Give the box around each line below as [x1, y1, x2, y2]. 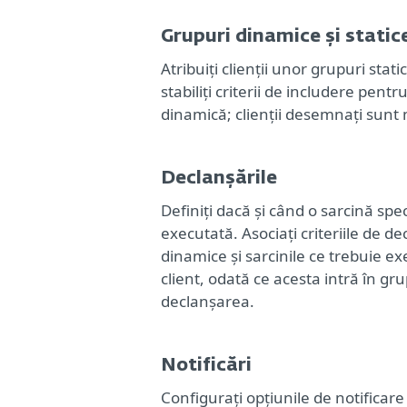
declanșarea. [161, 291, 254, 313]
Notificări [161, 356, 252, 375]
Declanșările [161, 169, 277, 188]
